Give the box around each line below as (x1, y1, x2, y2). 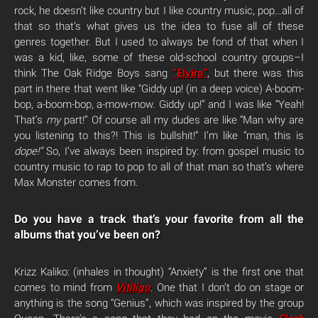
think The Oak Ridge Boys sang (14, 67, 172, 79)
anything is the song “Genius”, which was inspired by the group (14, 297, 304, 309)
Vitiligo (116, 281, 150, 294)
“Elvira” (172, 67, 207, 79)
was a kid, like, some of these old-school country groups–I (14, 51, 304, 64)
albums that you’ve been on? (14, 228, 160, 241)
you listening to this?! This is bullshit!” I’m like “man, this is (14, 129, 304, 142)
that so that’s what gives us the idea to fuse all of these (14, 20, 304, 33)
